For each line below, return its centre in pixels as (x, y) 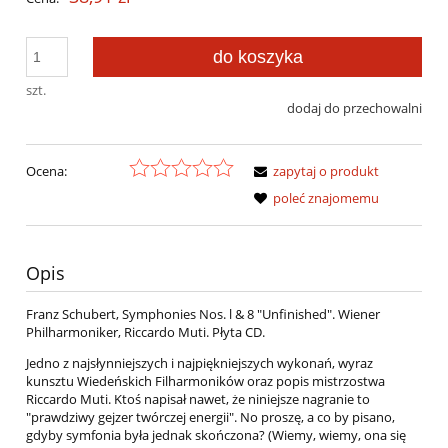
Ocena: (46, 171)
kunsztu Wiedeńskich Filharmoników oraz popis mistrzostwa (205, 381)
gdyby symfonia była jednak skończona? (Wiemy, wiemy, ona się (216, 435)
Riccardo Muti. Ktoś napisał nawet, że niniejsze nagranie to (198, 399)
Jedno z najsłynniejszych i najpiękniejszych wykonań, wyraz (199, 363)
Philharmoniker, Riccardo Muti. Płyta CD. (145, 332)
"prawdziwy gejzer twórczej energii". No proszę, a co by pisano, (210, 417)
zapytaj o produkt (326, 171)
